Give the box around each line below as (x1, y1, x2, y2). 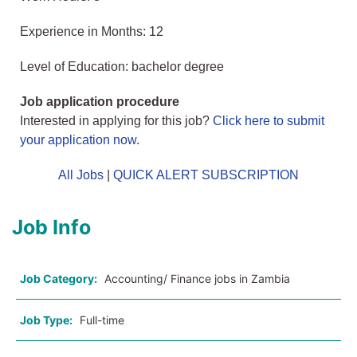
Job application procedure (20, 95, 179, 109)
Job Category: (20, 272, 97, 286)
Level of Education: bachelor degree (20, 60, 224, 74)
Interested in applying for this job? (20, 114, 213, 128)
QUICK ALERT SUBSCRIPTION (113, 168, 299, 182)
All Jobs (58, 168, 104, 182)
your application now (20, 133, 136, 147)
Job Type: (20, 313, 73, 328)
